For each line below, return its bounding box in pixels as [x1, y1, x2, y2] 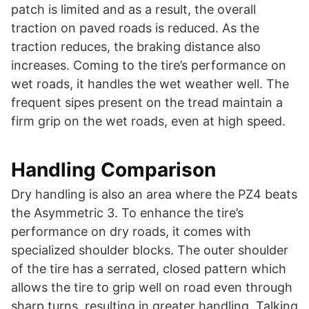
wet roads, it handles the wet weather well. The [11, 77, 289, 92]
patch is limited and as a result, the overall [11, 2, 256, 17]
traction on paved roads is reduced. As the [11, 21, 259, 36]
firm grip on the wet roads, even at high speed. [11, 114, 286, 129]
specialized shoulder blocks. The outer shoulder [11, 243, 288, 258]
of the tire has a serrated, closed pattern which [11, 261, 286, 277]
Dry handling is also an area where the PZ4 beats [11, 187, 297, 202]
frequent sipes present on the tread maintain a [11, 95, 283, 110]
